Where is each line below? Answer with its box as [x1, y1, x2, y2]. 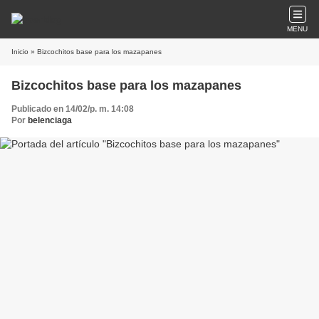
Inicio [11, 48, 28, 56]
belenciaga [28, 115, 72, 125]
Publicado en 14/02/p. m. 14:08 [11, 104, 134, 114]
